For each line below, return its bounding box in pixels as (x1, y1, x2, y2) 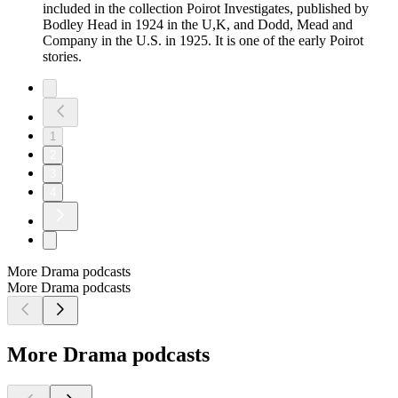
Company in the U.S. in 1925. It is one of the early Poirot (43, 33, 363, 49)
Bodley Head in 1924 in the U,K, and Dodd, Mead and (43, 17, 353, 33)
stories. (43, 49, 82, 65)
